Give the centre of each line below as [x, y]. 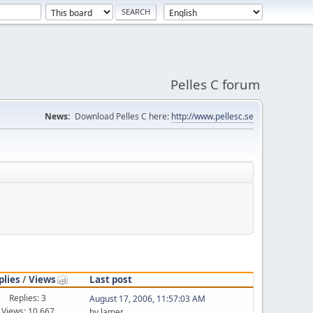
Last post [110, 279]
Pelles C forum [215, 84]
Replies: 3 [28, 298]
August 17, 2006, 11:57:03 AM [147, 299]
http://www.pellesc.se [212, 116]
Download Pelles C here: [123, 116]
